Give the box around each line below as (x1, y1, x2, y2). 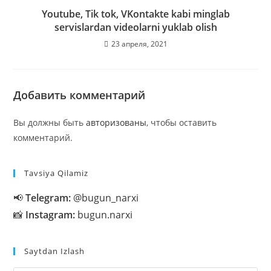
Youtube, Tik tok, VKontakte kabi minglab (41, 7, 230, 21)
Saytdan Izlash (24, 245, 85, 256)
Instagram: (25, 207, 76, 221)
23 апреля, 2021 (111, 38, 168, 49)
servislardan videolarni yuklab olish (54, 20, 217, 34)
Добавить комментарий (13, 87, 146, 102)
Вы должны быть (13, 116, 87, 128)
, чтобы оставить (146, 116, 217, 128)
